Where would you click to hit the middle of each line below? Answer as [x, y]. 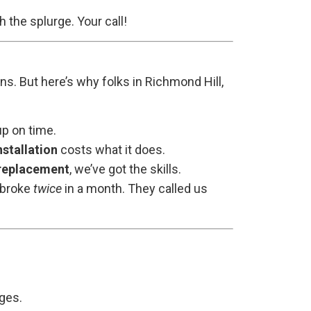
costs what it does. [111, 150]
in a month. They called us [135, 189]
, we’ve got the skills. [125, 169]
